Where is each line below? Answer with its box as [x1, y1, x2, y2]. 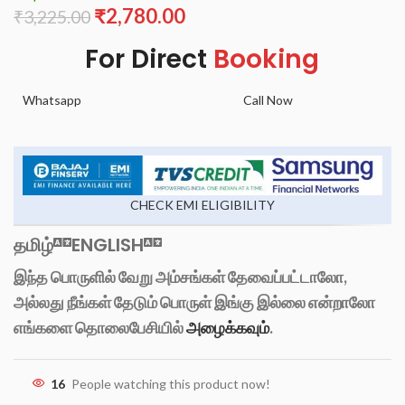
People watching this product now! [71, 376, 270, 392]
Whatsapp [23, 92, 81, 108]
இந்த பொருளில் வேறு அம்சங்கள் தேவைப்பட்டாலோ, [14, 267, 347, 287]
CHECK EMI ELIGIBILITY [129, 197, 275, 213]
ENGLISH [71, 232, 144, 259]
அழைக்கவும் [186, 317, 269, 338]
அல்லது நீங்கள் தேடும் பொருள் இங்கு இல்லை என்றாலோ [14, 292, 375, 313]
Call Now [242, 92, 293, 108]
